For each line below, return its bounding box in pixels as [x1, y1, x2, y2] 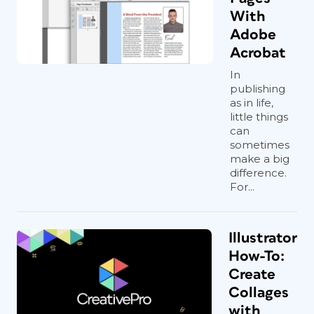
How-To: [228, 249, 285, 264]
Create [228, 267, 275, 282]
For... [230, 180, 254, 193]
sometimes [230, 138, 289, 151]
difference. [230, 166, 287, 179]
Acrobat [230, 46, 286, 60]
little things [230, 110, 288, 123]
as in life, [230, 96, 273, 109]
